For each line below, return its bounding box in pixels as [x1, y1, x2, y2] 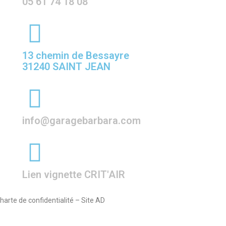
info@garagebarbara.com [22, 115, 141, 127]
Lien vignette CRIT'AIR [22, 168, 125, 181]
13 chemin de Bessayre [22, 49, 129, 62]
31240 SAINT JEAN [22, 61, 110, 73]
